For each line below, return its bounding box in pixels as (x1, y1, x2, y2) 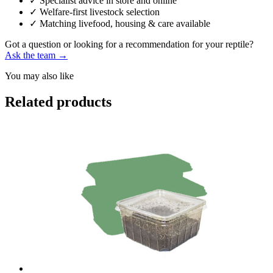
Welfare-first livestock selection (37, 7, 160, 18)
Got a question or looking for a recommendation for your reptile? (5, 39, 253, 50)
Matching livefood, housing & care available (37, 18, 210, 29)
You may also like (5, 71, 74, 82)
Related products (5, 94, 112, 110)
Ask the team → (5, 50, 68, 61)
